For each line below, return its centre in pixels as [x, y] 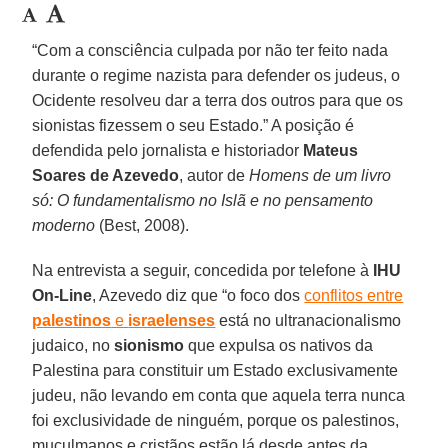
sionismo [149, 345]
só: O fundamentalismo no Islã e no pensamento [203, 200]
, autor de [214, 175]
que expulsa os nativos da [279, 345]
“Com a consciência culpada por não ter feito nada [210, 50]
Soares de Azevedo [106, 175]
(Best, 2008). [142, 225]
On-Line [62, 295]
